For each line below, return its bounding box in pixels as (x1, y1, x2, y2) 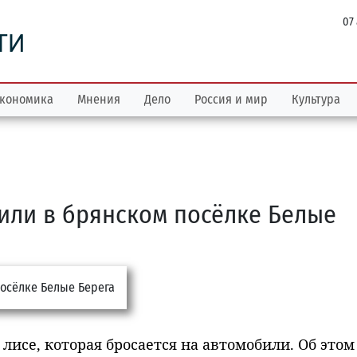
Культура (292, 92, 340, 107)
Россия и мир (194, 92, 268, 107)
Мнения (77, 92, 120, 107)
